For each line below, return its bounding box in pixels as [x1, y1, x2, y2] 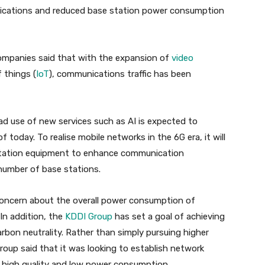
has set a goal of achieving [112, 211, 225, 222]
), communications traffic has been [49, 69, 191, 80]
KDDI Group [65, 211, 112, 222]
